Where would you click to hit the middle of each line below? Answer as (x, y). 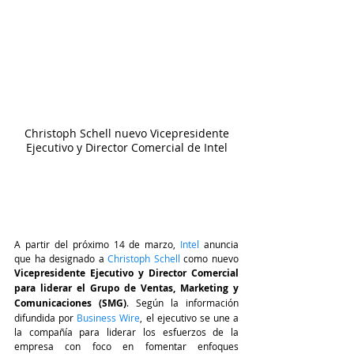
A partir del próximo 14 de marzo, (98, 244)
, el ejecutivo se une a (189, 318)
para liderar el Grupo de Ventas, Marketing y (126, 288)
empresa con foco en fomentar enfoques (126, 346)
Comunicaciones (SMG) (70, 303)
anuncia (221, 244)
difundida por (46, 318)
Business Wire (109, 318)
